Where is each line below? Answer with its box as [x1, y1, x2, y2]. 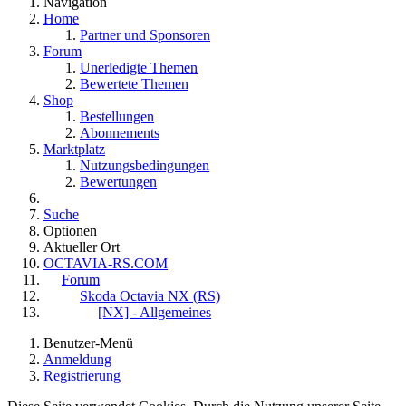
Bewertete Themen [80, 76, 188, 92]
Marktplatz [43, 141, 105, 158]
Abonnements [80, 125, 159, 141]
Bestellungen [80, 109, 154, 125]
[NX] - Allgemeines [98, 304, 211, 321]
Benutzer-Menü [43, 335, 133, 352]
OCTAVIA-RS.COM [43, 256, 168, 272]
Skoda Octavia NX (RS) [80, 288, 220, 304]
